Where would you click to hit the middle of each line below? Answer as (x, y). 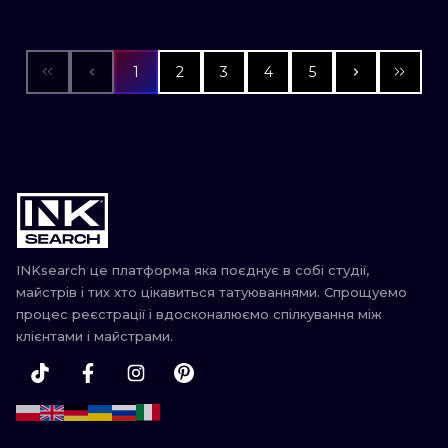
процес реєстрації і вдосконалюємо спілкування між (199, 314)
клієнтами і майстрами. (94, 336)
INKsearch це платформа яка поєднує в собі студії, (192, 270)
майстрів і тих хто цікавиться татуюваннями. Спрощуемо (211, 292)
